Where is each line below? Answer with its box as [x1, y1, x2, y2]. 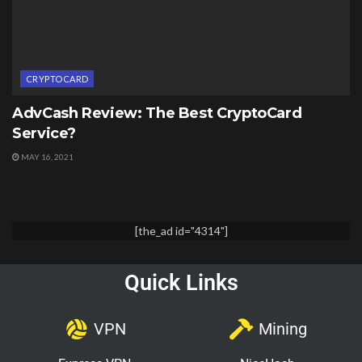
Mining [258, 319, 307, 339]
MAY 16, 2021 [19, 152, 74, 162]
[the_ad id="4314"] [134, 224, 228, 238]
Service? [12, 124, 77, 143]
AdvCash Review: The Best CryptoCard [12, 104, 302, 123]
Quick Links [124, 270, 238, 297]
